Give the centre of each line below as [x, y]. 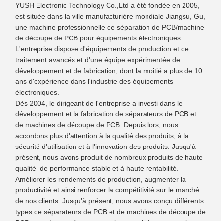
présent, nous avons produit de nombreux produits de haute [109, 157]
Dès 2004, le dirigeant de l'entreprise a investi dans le [99, 103]
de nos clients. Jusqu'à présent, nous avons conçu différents [110, 201]
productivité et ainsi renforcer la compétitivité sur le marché [107, 190]
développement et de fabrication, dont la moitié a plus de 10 [109, 70]
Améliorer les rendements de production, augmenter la [101, 179]
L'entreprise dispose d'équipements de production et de [102, 49]
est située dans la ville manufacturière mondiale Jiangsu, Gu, [110, 16]
